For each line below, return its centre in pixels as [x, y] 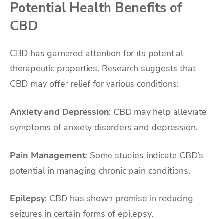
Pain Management [48, 155]
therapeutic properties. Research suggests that [103, 68]
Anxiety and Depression [59, 112]
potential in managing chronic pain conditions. [100, 170]
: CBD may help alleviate [158, 112]
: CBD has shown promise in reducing [119, 199]
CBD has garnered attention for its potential [97, 53]
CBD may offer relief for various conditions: [94, 83]
